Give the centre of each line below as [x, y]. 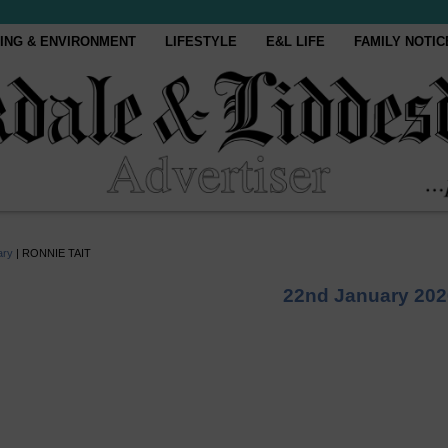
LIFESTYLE [201, 41]
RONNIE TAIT [56, 253]
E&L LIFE [296, 41]
